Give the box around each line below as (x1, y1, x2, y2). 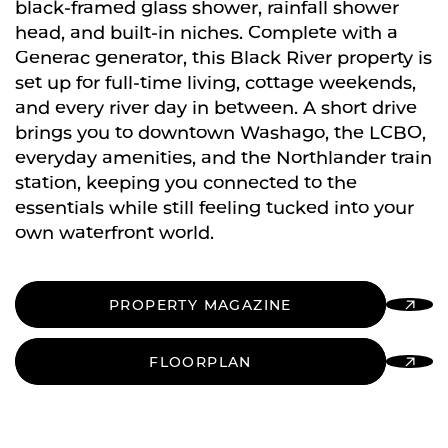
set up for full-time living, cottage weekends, (15, 69, 416, 97)
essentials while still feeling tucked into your (15, 194, 414, 222)
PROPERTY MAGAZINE (109, 295, 292, 316)
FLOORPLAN (149, 352, 252, 373)
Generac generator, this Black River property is (15, 44, 432, 72)
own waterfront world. (15, 219, 214, 247)
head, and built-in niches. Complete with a (15, 19, 398, 47)
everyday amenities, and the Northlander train (15, 144, 432, 172)
